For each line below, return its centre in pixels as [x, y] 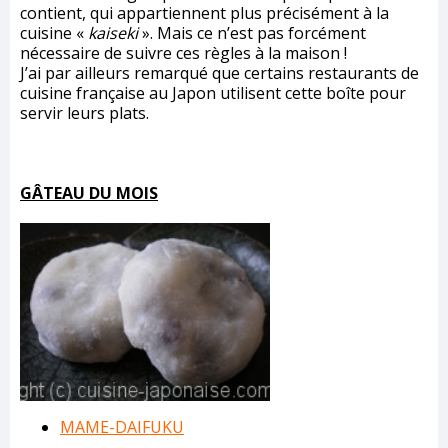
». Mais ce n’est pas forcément [252, 32]
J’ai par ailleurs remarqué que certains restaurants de [219, 72]
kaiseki [113, 32]
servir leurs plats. [84, 112]
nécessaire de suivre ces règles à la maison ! [183, 52]
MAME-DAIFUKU [122, 426]
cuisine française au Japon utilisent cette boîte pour [213, 92]
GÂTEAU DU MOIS [89, 192]
